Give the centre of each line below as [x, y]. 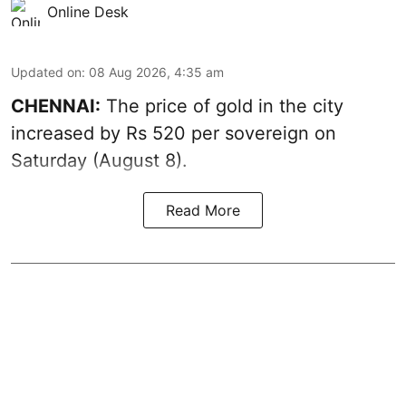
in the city [298, 106]
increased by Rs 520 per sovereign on [174, 133]
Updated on [46, 72]
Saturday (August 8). [99, 160]
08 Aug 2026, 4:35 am [156, 72]
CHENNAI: [56, 106]
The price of [158, 106]
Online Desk [88, 11]
